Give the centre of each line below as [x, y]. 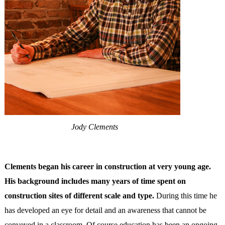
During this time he [185, 195]
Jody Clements [95, 127]
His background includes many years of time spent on [95, 181]
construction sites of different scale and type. [79, 195]
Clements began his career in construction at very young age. [107, 166]
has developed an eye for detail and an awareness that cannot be [105, 210]
